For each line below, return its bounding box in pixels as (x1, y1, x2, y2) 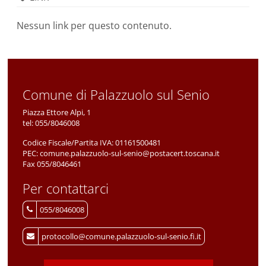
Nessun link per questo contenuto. (17, 19, 172, 33)
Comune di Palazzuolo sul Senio (23, 85, 210, 104)
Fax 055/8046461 (23, 159, 81, 170)
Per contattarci (23, 179, 109, 198)
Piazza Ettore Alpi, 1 (23, 107, 91, 118)
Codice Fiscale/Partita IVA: (23, 137, 115, 148)
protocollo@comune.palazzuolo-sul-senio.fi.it (42, 231, 201, 242)
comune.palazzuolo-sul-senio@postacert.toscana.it (40, 148, 220, 159)
